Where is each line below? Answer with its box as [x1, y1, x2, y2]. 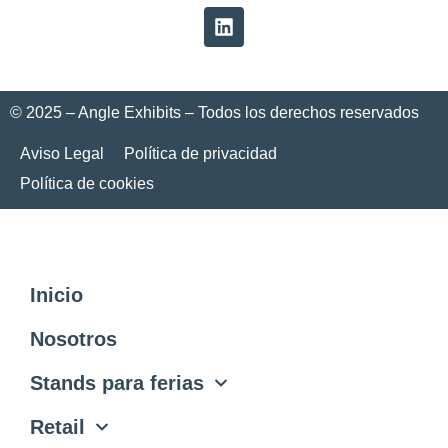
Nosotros [30, 328, 117, 351]
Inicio [30, 284, 83, 307]
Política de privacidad [124, 145, 277, 163]
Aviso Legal [20, 145, 104, 163]
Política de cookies [20, 175, 154, 193]
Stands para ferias [30, 372, 204, 395]
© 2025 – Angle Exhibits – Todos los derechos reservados [10, 103, 419, 121]
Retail [30, 416, 85, 439]
